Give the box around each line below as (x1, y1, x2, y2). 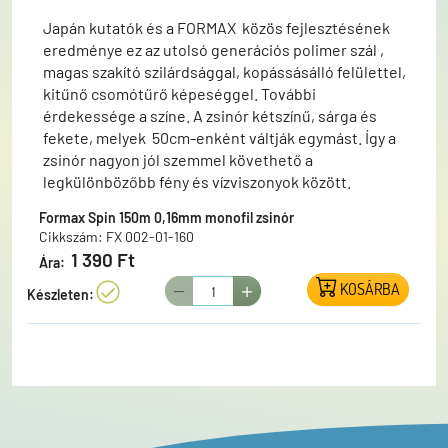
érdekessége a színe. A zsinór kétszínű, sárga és (43, 105, 377, 125)
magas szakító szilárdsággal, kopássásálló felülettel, (43, 61, 406, 81)
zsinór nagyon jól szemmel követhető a (43, 149, 313, 169)
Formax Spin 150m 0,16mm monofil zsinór (39, 208, 294, 226)
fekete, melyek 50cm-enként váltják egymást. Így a (43, 127, 396, 147)
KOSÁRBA (340, 278, 400, 299)
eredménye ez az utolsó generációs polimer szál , (43, 39, 384, 59)
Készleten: (27, 286, 94, 304)
